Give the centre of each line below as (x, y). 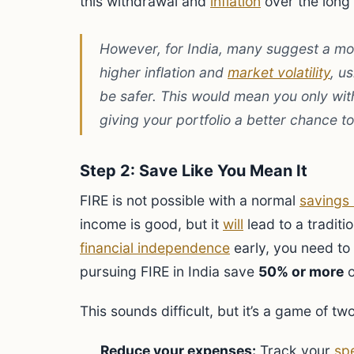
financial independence (155, 248)
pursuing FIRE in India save (169, 271)
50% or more (301, 271)
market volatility (279, 72)
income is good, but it (151, 224)
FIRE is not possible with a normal (190, 200)
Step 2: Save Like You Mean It (194, 171)
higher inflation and (164, 72)
